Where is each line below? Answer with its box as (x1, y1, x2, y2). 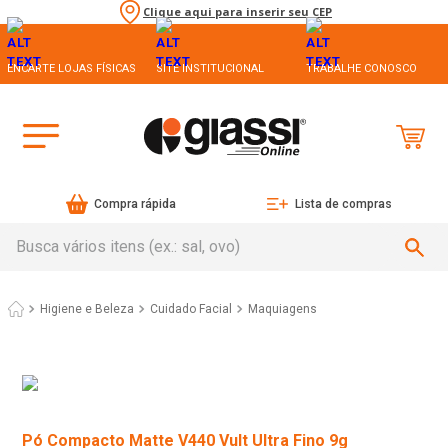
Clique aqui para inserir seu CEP (143, 4, 332, 20)
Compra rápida (94, 197, 177, 212)
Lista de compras (294, 197, 392, 212)
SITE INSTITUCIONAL (156, 61, 265, 75)
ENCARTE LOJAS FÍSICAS (7, 61, 136, 75)
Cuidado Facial (150, 302, 232, 317)
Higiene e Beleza (40, 302, 134, 317)
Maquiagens (248, 302, 317, 317)
